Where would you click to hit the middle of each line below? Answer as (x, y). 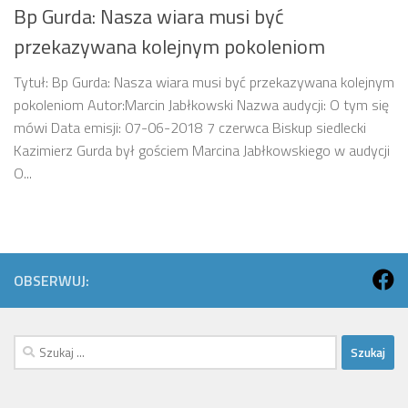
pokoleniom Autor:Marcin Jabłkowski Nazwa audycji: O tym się (201, 105)
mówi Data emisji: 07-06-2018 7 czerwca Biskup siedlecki (190, 128)
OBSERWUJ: (51, 281)
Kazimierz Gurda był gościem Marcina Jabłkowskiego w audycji (202, 151)
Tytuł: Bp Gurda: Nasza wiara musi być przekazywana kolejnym (204, 82)
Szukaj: (33, 345)
